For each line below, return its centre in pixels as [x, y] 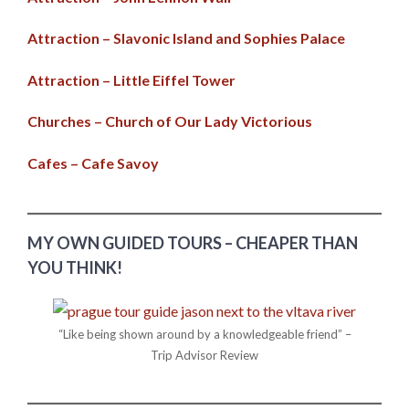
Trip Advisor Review [204, 356]
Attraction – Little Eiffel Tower [131, 79]
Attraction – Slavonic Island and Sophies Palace [186, 38]
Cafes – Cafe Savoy [93, 163]
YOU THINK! [75, 268]
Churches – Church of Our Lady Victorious [170, 121]
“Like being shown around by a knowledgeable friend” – [204, 335]
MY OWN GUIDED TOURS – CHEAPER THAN [193, 243]
